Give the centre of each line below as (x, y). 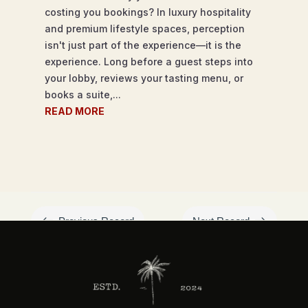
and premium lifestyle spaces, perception (144, 28)
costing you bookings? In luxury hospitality (147, 12)
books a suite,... (82, 94)
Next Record (221, 221)
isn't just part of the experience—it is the (143, 45)
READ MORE (74, 111)
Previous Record (96, 221)
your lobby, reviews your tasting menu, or (144, 78)
